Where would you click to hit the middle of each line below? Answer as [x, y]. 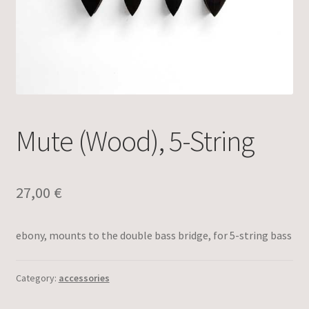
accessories [84, 278]
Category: [37, 278]
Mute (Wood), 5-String [134, 141]
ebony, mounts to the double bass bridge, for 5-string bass [153, 236]
